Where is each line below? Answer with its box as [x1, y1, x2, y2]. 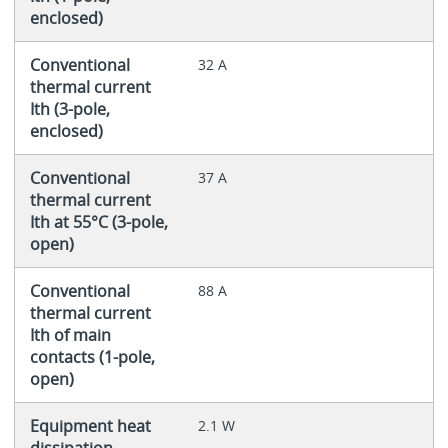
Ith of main [29, 323, 111, 346]
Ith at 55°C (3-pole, [29, 210, 168, 233]
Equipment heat [29, 414, 151, 437]
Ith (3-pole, [29, 97, 110, 120]
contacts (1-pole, [29, 345, 155, 368]
